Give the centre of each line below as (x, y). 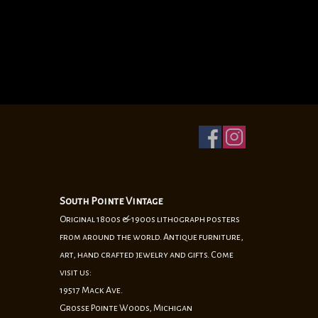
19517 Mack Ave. (91, 291)
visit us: (75, 273)
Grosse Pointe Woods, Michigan (126, 308)
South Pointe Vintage (111, 201)
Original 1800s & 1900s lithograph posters (149, 220)
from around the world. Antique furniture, (151, 237)
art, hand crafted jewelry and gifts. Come (146, 255)
